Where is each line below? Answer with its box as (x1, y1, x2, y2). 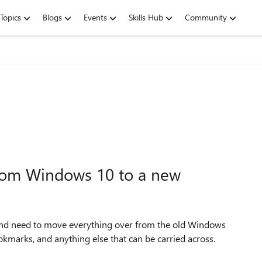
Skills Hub (129, 12, 163, 23)
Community (185, 12, 227, 23)
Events (84, 12, 107, 23)
